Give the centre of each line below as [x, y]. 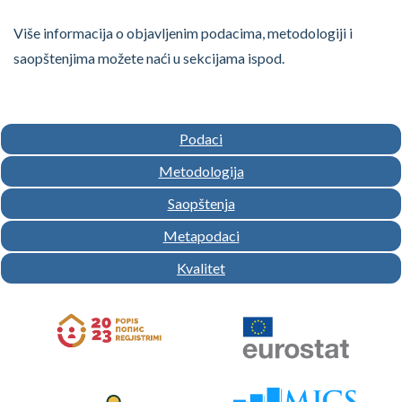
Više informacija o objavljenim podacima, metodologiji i [183, 33]
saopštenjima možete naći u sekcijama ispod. [149, 58]
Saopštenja [201, 203]
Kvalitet [201, 268]
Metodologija [201, 171]
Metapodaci [201, 236]
